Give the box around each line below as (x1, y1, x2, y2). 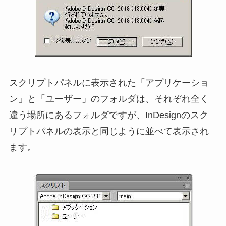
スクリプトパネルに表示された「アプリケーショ (9, 77, 209, 88)
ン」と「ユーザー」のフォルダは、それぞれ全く (9, 93, 209, 104)
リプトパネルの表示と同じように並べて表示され (9, 126, 209, 136)
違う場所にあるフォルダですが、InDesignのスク (9, 109, 208, 120)
